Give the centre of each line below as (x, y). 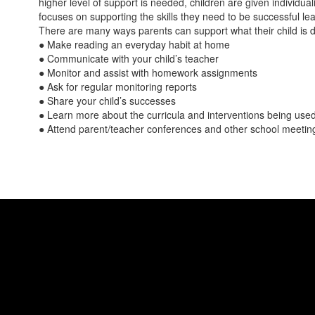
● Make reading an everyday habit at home (134, 44)
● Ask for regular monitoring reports (118, 86)
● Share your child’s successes (107, 101)
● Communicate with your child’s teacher (129, 58)
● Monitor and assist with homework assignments (148, 72)
